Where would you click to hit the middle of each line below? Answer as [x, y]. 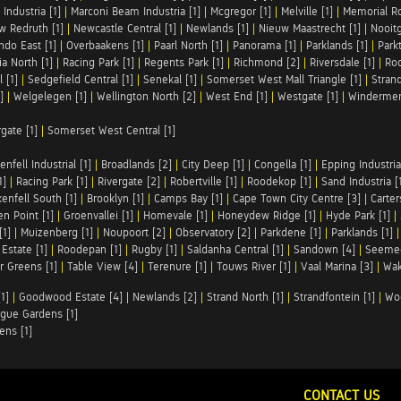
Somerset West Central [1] [111, 130]
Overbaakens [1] [105, 45]
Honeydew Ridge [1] [267, 215]
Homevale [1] [175, 215]
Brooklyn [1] [115, 198]
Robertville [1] [204, 181]
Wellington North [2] [146, 96]
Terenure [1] [177, 266]
